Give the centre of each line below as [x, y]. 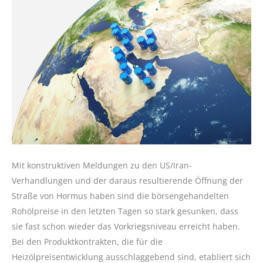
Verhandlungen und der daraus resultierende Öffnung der [127, 180]
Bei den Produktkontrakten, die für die [87, 241]
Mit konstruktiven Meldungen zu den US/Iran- [102, 165]
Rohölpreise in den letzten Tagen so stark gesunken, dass [125, 211]
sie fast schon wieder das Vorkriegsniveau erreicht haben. [126, 226]
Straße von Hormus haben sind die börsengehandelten [120, 195]
